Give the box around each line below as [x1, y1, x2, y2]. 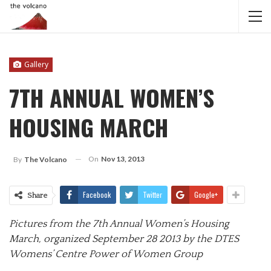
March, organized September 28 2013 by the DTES [9, 233, 239, 244]
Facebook [83, 189, 111, 200]
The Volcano [24, 154, 67, 164]
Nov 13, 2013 [101, 154, 145, 163]
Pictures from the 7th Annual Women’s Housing [9, 218, 229, 229]
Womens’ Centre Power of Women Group [9, 248, 203, 260]
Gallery [22, 59, 48, 70]
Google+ [194, 189, 218, 200]
